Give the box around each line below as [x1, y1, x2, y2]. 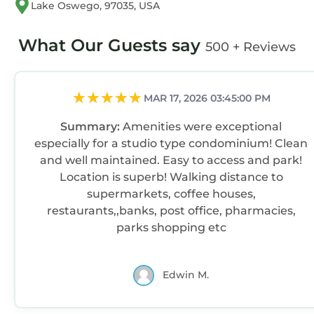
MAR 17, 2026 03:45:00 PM [143, 92, 271, 105]
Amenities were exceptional [123, 119, 282, 133]
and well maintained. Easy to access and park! [40, 153, 302, 167]
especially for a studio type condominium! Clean [34, 136, 308, 150]
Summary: [60, 119, 123, 133]
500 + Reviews [205, 39, 296, 55]
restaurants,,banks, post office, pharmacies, [46, 203, 296, 217]
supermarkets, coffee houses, [86, 186, 256, 200]
